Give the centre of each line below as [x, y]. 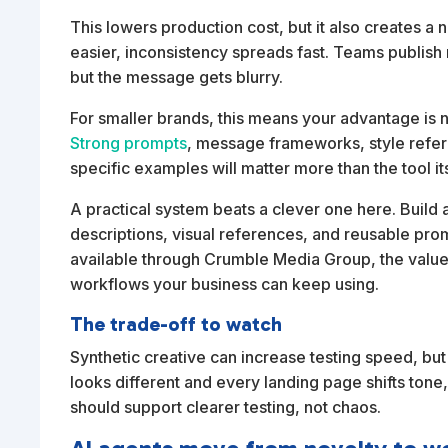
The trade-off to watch [176, 324]
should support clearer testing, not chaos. [226, 407]
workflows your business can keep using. [225, 284]
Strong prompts [129, 143]
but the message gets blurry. [177, 77]
